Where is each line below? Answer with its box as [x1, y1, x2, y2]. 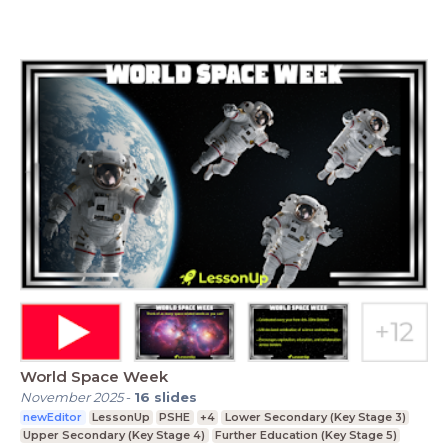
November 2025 [20, 388, 123, 405]
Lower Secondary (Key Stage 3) [224, 409, 406, 424]
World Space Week [20, 366, 168, 386]
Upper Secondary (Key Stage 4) [23, 427, 206, 442]
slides [154, 388, 197, 405]
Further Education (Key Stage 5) [214, 427, 397, 442]
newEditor [23, 409, 83, 424]
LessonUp [91, 409, 150, 424]
